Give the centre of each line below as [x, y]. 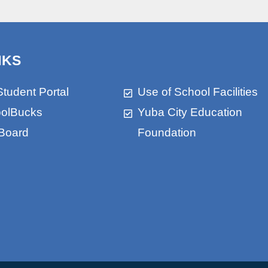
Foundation [167, 133]
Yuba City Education [190, 112]
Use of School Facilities [197, 92]
